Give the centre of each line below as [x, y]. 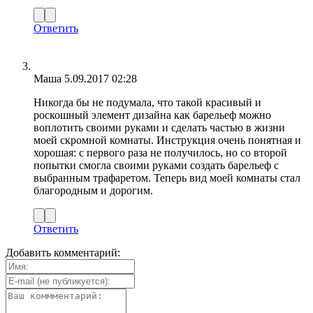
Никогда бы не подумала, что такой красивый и [147, 103]
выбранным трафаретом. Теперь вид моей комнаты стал [167, 178]
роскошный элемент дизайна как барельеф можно [152, 115]
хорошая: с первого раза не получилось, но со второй [160, 153]
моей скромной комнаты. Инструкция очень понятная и [167, 140]
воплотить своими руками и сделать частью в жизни [159, 128]
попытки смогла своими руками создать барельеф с [156, 166]
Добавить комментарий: [63, 253]
